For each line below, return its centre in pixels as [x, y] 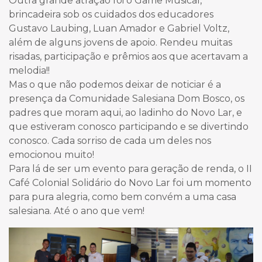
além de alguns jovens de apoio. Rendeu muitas [120, 42]
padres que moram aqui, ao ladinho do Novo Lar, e [125, 112]
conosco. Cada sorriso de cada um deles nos [110, 140]
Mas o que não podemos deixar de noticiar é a [115, 84]
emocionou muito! [51, 154]
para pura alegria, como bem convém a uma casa [123, 196]
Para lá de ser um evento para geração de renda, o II [130, 168]
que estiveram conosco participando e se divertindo [129, 126]
